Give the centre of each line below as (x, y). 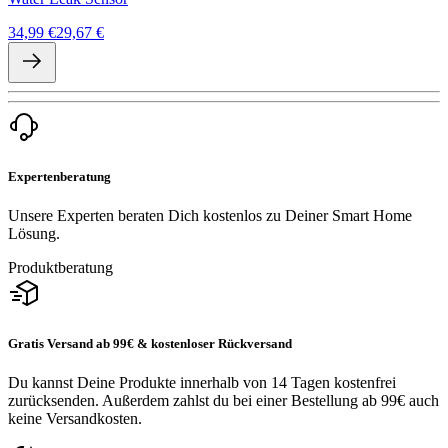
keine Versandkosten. (75, 418)
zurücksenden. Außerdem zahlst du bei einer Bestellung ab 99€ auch (223, 400)
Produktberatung (60, 268)
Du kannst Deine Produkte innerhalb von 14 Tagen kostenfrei (202, 382)
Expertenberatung (59, 177)
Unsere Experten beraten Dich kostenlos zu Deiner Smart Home (210, 216)
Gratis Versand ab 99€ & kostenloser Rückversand (150, 343)
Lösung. (34, 234)
